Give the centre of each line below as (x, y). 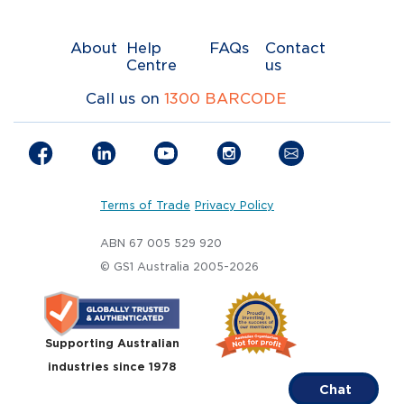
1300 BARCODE (225, 99)
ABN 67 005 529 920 (161, 243)
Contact (295, 49)
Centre (151, 66)
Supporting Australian (112, 343)
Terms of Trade (145, 205)
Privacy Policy (234, 205)
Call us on (125, 99)
